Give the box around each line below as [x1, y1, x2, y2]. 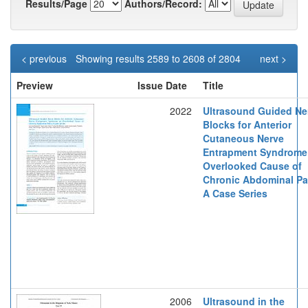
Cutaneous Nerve [203, 131, 284, 145]
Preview [16, 78, 53, 92]
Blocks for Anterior [203, 117, 291, 131]
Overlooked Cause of [203, 158, 302, 173]
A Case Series [203, 186, 267, 200]
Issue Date [137, 78, 187, 92]
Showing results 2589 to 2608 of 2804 [75, 51, 243, 65]
